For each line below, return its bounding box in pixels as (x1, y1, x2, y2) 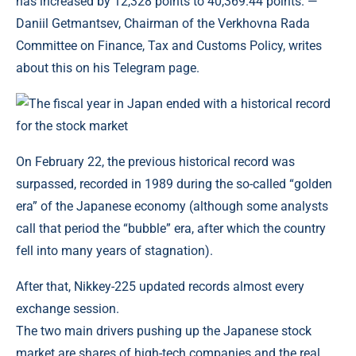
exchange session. (16, 301, 119, 316)
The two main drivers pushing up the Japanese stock (16, 323, 311, 339)
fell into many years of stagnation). (16, 243, 213, 258)
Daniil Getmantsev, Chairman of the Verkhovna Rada (16, 16, 310, 31)
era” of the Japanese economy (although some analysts (16, 199, 328, 214)
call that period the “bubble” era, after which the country (16, 221, 326, 236)
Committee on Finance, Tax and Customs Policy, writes (16, 38, 322, 53)
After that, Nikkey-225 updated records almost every (16, 279, 304, 294)
